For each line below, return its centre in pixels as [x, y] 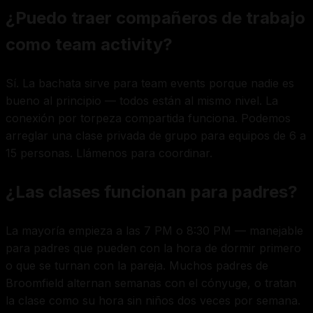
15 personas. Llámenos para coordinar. [109, 153]
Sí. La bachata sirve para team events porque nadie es [150, 83]
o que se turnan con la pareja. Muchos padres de [137, 265]
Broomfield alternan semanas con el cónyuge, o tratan [151, 283]
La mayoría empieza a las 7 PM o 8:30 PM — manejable [154, 230]
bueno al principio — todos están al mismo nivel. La [142, 100]
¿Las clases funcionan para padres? [152, 191]
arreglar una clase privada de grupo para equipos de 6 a [156, 135]
